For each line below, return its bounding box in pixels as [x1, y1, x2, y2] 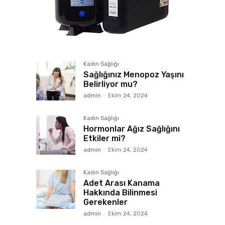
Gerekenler [83, 197, 128, 207]
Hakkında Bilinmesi [83, 188, 157, 197]
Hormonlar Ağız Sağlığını [83, 124, 180, 134]
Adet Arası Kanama [83, 178, 160, 188]
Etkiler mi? [83, 134, 126, 143]
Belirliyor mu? [83, 79, 138, 89]
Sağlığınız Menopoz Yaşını [83, 70, 184, 79]
